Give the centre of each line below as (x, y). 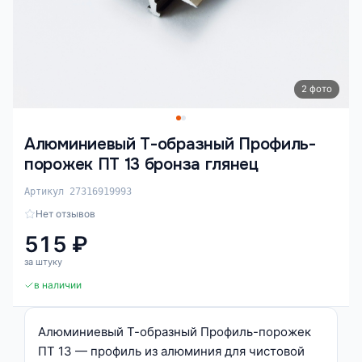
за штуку (43, 262)
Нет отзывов (65, 214)
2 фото (317, 89)
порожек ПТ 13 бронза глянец (141, 164)
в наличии (58, 285)
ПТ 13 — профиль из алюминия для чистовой (171, 351)
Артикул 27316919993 (78, 192)
